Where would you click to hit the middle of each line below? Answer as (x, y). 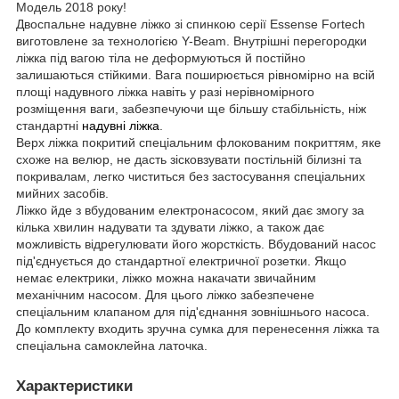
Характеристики (74, 386)
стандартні (49, 125)
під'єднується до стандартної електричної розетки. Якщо (181, 261)
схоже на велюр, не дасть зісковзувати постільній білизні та (189, 159)
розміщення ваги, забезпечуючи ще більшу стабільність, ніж (191, 108)
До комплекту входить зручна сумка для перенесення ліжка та (198, 328)
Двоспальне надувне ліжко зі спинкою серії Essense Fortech (191, 24)
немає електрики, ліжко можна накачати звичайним (166, 277)
